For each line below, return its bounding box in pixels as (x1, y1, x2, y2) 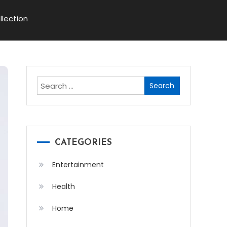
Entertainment (52, 160, 104, 170)
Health (52, 181, 75, 192)
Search (143, 78, 170, 88)
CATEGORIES (55, 138, 112, 147)
